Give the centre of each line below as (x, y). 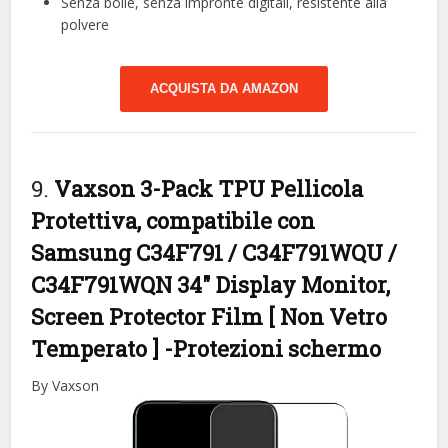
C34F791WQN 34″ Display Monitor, (211, 284)
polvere (85, 24)
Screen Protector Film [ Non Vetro (209, 316)
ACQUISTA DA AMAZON (224, 88)
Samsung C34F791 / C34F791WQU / (214, 252)
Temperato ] (98, 348)
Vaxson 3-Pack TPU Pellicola (209, 188)
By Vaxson (65, 385)
